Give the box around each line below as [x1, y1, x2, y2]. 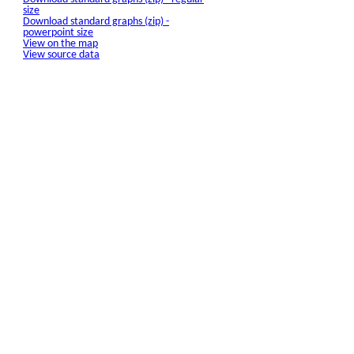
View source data [23, 49, 100, 61]
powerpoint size [23, 27, 93, 39]
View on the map [23, 38, 98, 50]
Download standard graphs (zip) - [23, 16, 169, 28]
